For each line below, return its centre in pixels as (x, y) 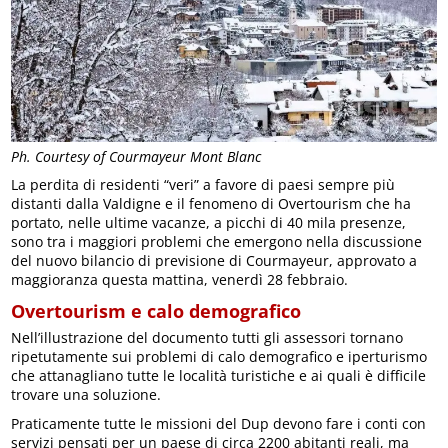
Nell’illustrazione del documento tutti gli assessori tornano (207, 338)
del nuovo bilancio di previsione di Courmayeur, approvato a (214, 261)
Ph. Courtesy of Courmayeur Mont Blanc (136, 157)
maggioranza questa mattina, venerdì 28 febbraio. (180, 280)
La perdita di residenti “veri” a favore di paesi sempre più (203, 185)
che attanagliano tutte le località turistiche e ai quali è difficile (219, 376)
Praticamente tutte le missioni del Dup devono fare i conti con (219, 424)
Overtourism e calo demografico (156, 311)
